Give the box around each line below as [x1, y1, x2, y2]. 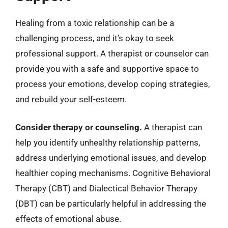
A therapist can [142, 122, 202, 132]
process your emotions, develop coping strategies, [15, 78, 210, 89]
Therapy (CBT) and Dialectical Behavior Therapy [15, 183, 197, 193]
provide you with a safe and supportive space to [15, 63, 199, 74]
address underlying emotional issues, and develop [15, 153, 207, 163]
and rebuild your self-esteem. [15, 94, 127, 104]
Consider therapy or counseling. [15, 122, 142, 132]
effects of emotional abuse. [15, 214, 121, 224]
